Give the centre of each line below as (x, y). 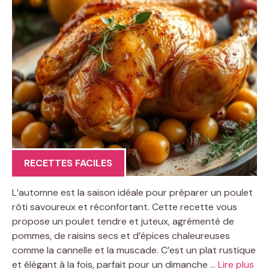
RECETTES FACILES (68, 163)
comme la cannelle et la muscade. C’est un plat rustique (134, 250)
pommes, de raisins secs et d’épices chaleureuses (121, 235)
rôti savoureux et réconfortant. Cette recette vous (125, 207)
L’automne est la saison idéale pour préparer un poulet (132, 192)
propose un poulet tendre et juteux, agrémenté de (123, 221)
